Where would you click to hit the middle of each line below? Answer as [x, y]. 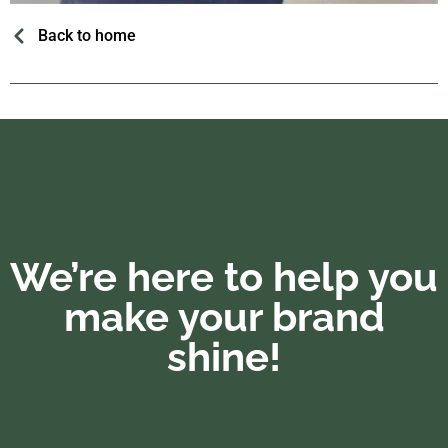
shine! [224, 356]
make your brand [224, 316]
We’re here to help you [224, 276]
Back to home [86, 35]
